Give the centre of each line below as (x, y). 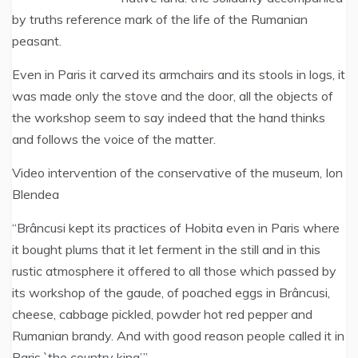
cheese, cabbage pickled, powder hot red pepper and (162, 314)
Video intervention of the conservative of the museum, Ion (177, 173)
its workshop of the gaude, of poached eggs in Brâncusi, (171, 292)
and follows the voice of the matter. (114, 139)
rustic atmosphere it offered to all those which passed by (174, 271)
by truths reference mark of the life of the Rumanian (160, 19)
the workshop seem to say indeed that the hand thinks (169, 117)
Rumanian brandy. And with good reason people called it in (178, 336)
